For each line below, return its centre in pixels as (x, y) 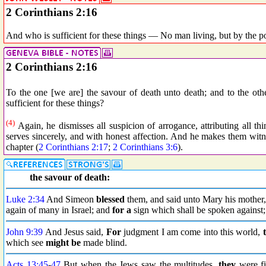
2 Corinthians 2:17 (73, 147)
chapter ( (22, 147)
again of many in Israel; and (59, 210)
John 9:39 (25, 232)
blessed (110, 199)
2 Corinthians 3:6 (145, 147)
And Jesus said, (75, 232)
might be (63, 243)
